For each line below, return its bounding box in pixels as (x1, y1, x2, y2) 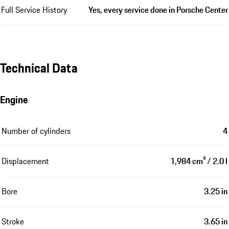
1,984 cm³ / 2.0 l (170, 155, 227, 168)
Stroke (2, 215, 24, 228)
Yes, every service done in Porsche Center (88, 3, 228, 16)
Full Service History (1, 3, 67, 16)
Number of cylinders (2, 125, 71, 138)
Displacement (2, 155, 49, 168)
